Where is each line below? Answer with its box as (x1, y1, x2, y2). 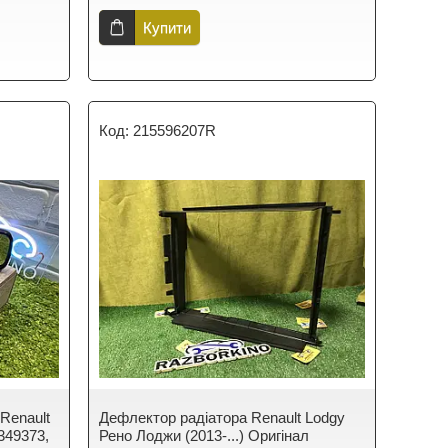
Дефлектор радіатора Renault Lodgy (99, 408, 346, 426)
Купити (143, 18, 192, 36)
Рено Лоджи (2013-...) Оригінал (99, 426, 310, 444)
